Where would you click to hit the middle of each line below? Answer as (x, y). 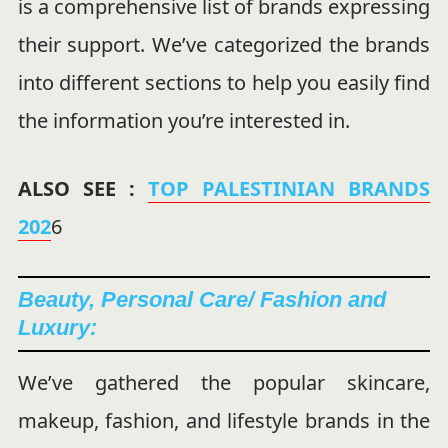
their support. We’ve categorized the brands (224, 44)
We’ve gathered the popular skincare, (224, 382)
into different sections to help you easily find (224, 82)
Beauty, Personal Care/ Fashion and (201, 299)
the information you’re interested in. (183, 120)
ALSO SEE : (83, 188)
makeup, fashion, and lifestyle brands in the (224, 420)
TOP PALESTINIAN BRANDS (289, 188)
